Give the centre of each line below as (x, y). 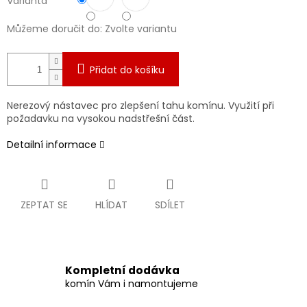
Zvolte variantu (141, 29)
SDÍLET (170, 205)
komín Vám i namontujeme (132, 283)
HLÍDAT (111, 205)
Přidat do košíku (127, 70)
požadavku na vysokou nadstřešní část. (102, 119)
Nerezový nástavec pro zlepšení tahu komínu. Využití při (140, 106)
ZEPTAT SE (44, 205)
